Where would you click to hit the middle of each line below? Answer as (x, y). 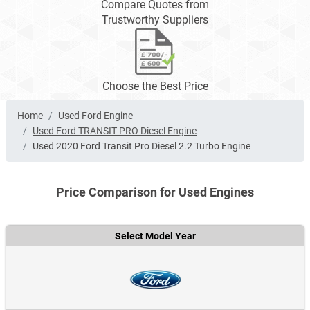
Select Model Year (155, 236)
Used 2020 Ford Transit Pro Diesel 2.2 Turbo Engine (142, 146)
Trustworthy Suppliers (155, 20)
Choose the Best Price (155, 86)
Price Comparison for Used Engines (155, 192)
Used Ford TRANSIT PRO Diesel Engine (115, 131)
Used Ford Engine (95, 116)
